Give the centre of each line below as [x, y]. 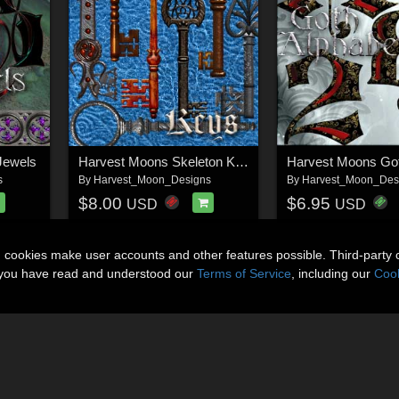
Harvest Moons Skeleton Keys [241, 162]
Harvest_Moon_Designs [152, 180]
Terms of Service [244, 273]
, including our [333, 273]
